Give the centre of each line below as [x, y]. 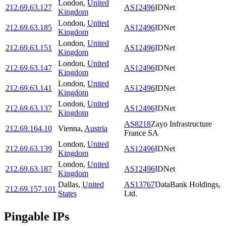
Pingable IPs [37, 217]
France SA [141, 133]
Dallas [68, 185]
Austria [96, 129]
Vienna [69, 129]
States [67, 194]
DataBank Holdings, [188, 185]
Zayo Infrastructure [181, 124]
